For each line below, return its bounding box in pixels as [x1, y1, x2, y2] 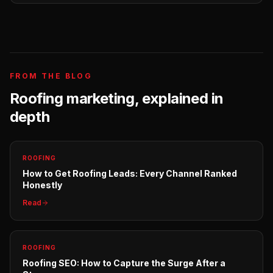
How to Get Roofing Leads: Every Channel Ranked [23, 168, 237, 179]
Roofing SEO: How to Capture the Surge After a [23, 258, 225, 268]
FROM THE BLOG [10, 71, 93, 80]
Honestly [23, 180, 62, 190]
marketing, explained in [63, 90, 224, 107]
